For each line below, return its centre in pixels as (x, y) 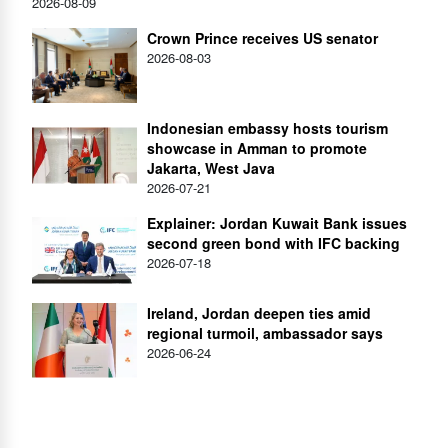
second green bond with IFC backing (273, 242)
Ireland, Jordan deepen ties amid (259, 312)
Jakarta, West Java (211, 167)
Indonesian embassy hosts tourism (267, 127)
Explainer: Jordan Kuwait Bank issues (277, 222)
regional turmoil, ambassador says (265, 332)
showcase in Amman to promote (257, 147)
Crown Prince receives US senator (262, 37)
